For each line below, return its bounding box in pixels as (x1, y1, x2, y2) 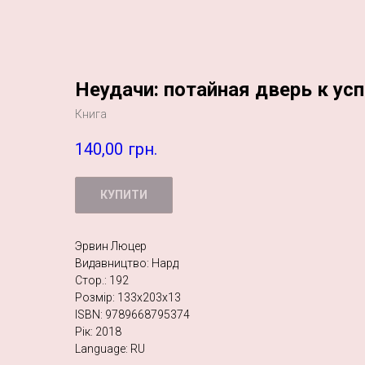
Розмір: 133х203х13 (75, 291, 181, 305)
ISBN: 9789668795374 (75, 308, 190, 322)
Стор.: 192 (75, 274, 129, 288)
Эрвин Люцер (75, 240, 147, 253)
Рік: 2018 (75, 325, 121, 339)
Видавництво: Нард (75, 257, 178, 270)
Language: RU (75, 342, 145, 356)
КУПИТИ (100, 188, 147, 202)
